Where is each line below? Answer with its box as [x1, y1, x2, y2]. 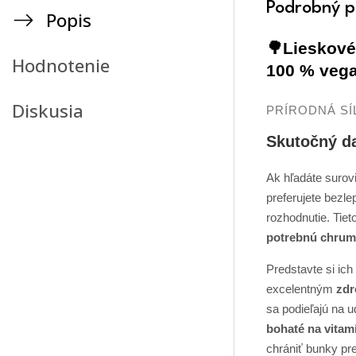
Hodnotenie [12, 52, 110, 78]
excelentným [266, 281, 336, 296]
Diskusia [12, 98, 83, 123]
